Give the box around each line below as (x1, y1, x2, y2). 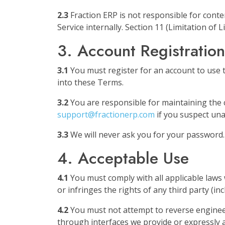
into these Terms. (57, 77, 124, 88)
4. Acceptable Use (57, 147, 189, 170)
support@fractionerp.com (57, 109, 155, 120)
